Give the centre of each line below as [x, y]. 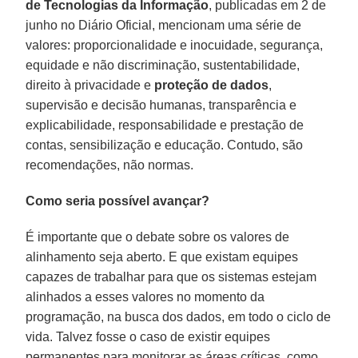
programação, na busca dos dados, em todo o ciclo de [179, 316]
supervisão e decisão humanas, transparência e [161, 105]
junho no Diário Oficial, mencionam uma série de [164, 25]
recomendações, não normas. [110, 165]
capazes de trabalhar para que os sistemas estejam [171, 276]
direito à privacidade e [90, 85]
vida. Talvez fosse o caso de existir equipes [148, 336]
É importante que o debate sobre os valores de [158, 237]
